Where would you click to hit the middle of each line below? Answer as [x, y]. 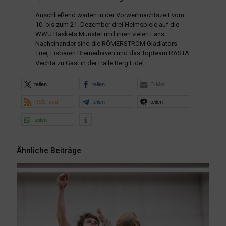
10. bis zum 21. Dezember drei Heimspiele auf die [107, 24]
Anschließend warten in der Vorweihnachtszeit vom [109, 15]
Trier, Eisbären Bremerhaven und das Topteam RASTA [112, 53]
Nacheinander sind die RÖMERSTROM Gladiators [106, 44]
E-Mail [158, 84]
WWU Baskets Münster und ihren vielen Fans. [100, 34]
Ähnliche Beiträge [49, 151]
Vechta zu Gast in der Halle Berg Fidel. [90, 63]
